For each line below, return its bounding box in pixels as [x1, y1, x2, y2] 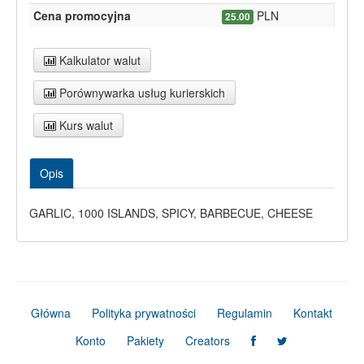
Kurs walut [56, 117, 113, 134]
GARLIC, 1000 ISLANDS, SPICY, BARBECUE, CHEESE [29, 205, 313, 222]
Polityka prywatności [91, 305, 196, 322]
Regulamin [216, 305, 272, 322]
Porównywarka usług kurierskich [56, 84, 225, 102]
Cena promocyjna [33, 7, 131, 24]
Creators [184, 332, 230, 349]
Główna [30, 305, 71, 322]
